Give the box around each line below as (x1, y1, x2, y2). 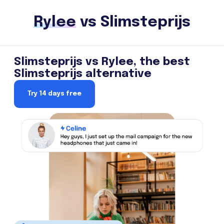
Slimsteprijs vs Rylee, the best (14, 56, 190, 68)
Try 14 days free (27, 90, 81, 97)
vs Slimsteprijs (76, 14, 190, 30)
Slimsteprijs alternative (14, 68, 151, 80)
